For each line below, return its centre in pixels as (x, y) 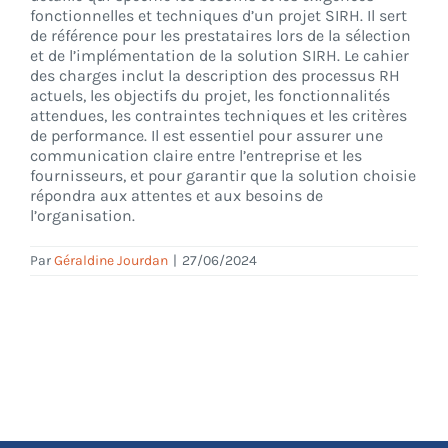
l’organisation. (82, 215)
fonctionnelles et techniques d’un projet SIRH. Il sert (218, 15)
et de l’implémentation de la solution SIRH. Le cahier (219, 55)
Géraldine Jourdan (111, 260)
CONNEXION (224, 58)
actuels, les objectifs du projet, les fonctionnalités (210, 95)
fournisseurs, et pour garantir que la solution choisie (223, 175)
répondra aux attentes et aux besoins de (176, 195)
